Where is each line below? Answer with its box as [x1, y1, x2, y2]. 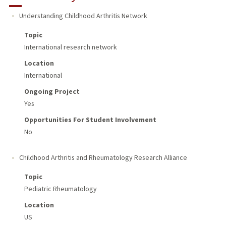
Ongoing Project [24, 87, 80, 96]
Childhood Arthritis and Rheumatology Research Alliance [19, 153, 187, 162]
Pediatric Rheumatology [24, 184, 97, 193]
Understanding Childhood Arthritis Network [19, 11, 147, 21]
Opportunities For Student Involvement [24, 115, 156, 125]
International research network [24, 42, 117, 52]
